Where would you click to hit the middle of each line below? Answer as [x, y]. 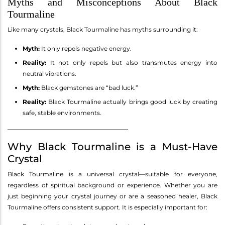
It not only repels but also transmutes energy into [132, 62]
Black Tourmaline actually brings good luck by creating [132, 101]
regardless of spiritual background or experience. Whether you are [113, 185]
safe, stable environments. [62, 113]
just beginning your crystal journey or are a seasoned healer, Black [113, 196]
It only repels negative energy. [86, 48]
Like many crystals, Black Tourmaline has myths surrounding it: [103, 29]
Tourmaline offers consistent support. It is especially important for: [107, 207]
